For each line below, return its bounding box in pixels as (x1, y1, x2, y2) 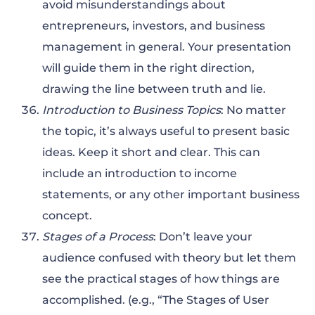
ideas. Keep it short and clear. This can (42, 146, 260, 160)
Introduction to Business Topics (42, 103, 221, 117)
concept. (42, 209, 92, 223)
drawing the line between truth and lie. (42, 82, 266, 96)
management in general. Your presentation (42, 40, 291, 54)
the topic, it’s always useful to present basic (42, 124, 290, 139)
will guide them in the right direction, (42, 61, 255, 75)
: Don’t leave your (153, 230, 252, 244)
